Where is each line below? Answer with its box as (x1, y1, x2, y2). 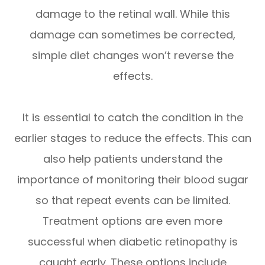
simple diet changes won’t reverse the (31, 48, 234, 63)
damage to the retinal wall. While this (35, 7, 230, 22)
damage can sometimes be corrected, (30, 27, 235, 43)
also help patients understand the (43, 151, 222, 167)
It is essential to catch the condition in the (22, 110, 243, 125)
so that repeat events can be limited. (35, 193, 230, 208)
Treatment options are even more (43, 214, 222, 229)
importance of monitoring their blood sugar (17, 172, 248, 188)
